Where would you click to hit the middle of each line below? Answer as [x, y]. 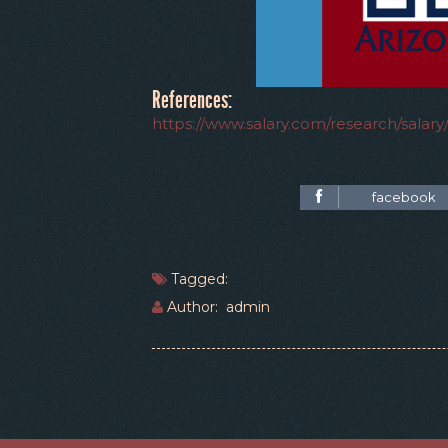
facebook [404, 197]
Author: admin [216, 307]
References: [192, 100]
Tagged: [199, 279]
